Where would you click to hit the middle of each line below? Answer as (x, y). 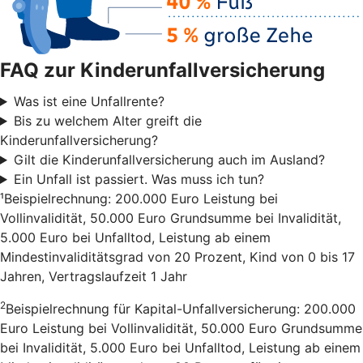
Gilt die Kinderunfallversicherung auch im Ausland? (169, 159)
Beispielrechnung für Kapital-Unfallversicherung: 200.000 (181, 308)
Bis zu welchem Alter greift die (107, 120)
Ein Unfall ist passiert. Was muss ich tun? (139, 179)
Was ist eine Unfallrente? (89, 101)
